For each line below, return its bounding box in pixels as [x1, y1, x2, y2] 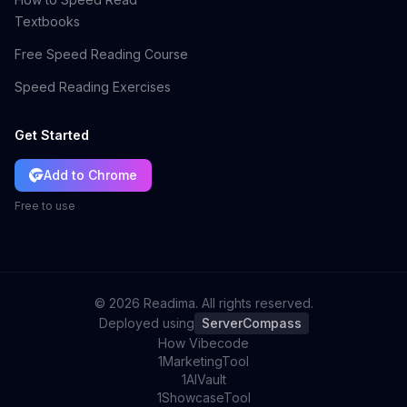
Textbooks [15, 14, 80, 30]
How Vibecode [158, 335, 249, 352]
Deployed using [98, 315, 194, 332]
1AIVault [181, 372, 226, 388]
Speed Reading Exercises [15, 79, 171, 95]
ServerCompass [201, 315, 302, 332]
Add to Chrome [44, 167, 137, 184]
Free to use [15, 199, 75, 213]
